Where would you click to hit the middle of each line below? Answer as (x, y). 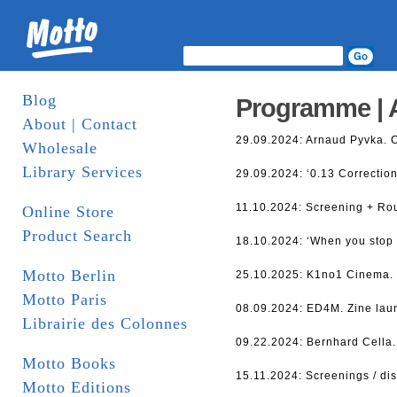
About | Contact (80, 124)
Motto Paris (65, 300)
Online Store (68, 212)
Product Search (77, 236)
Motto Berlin (69, 276)
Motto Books (69, 363)
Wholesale (60, 148)
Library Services (82, 172)
